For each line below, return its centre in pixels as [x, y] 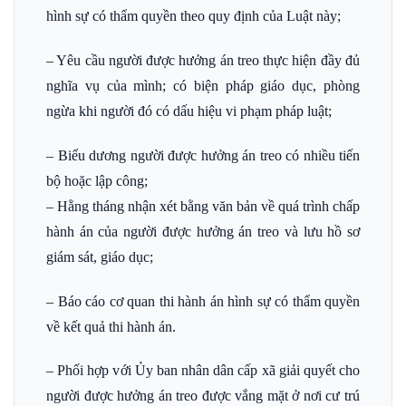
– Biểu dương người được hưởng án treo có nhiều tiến [203, 155]
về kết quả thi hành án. [111, 326]
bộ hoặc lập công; [97, 180]
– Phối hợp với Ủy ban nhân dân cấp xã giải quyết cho [203, 371]
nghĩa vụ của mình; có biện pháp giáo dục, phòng [203, 85]
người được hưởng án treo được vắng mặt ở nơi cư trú [203, 396]
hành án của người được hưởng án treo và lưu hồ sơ [203, 231]
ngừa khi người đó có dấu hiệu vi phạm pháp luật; [189, 111]
